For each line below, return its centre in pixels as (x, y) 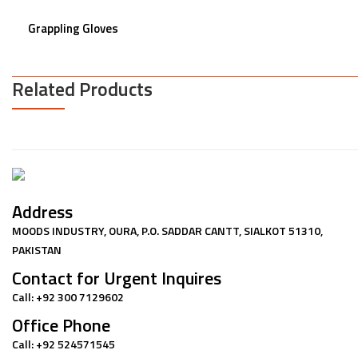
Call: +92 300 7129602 (68, 296)
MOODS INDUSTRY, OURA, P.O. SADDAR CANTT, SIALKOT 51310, (167, 230)
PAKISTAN (37, 249)
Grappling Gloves (73, 28)
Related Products (82, 89)
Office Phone (61, 325)
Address (42, 211)
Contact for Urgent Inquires (117, 278)
